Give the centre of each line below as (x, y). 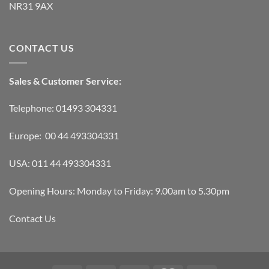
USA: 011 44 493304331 (60, 163)
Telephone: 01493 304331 (63, 108)
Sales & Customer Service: (65, 80)
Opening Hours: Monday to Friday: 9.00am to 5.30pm (119, 190)
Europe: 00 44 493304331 (64, 136)
